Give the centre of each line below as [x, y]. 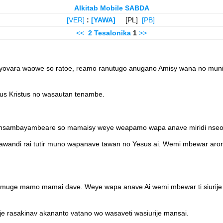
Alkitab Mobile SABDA [111, 8]
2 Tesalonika [110, 33]
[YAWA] [103, 20]
